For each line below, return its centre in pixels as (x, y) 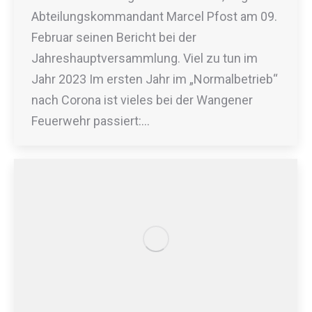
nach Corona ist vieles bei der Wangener (142, 100)
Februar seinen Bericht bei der (114, 37)
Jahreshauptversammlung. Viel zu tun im (145, 58)
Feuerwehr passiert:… (91, 120)
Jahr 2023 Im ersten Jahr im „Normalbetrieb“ (155, 79)
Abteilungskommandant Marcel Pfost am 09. (154, 16)
